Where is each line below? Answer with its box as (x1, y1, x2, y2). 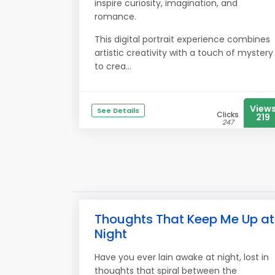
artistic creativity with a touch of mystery (95, 47, 273, 59)
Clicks (217, 109, 239, 120)
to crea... (95, 60, 131, 72)
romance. (95, 10, 136, 23)
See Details (97, 106, 139, 115)
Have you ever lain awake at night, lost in (95, 251, 269, 263)
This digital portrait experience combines (95, 33, 270, 45)
